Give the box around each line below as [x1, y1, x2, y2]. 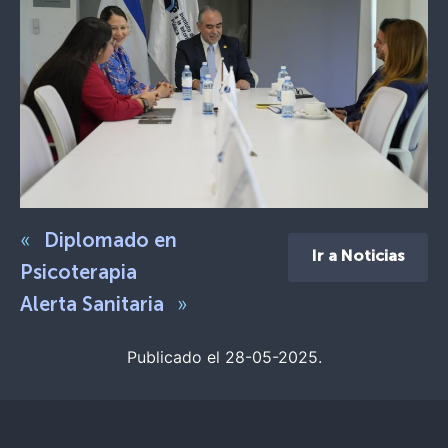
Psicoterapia [20, 264, 137, 285]
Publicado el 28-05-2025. [126, 347, 322, 368]
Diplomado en [44, 232, 177, 253]
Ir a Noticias [311, 249, 405, 266]
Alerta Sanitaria [20, 296, 164, 317]
